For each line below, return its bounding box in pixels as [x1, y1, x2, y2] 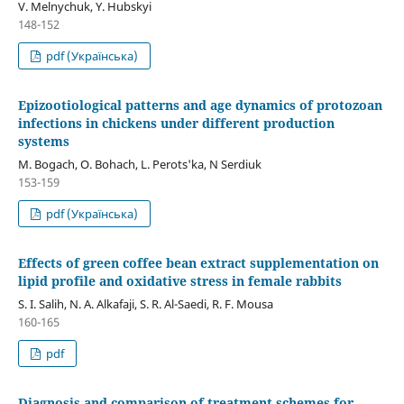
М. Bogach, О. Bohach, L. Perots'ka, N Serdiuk [17, 156, 262, 173]
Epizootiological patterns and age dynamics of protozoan [17, 96, 382, 115]
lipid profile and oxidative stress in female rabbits [17, 272, 342, 290]
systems [17, 133, 69, 151]
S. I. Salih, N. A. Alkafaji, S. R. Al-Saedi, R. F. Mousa [17, 296, 273, 313]
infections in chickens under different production [17, 115, 335, 133]
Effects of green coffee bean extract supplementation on [17, 254, 379, 272]
